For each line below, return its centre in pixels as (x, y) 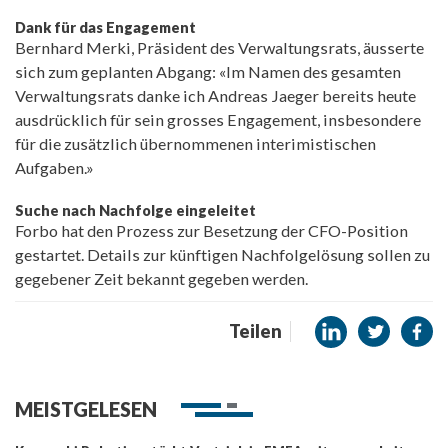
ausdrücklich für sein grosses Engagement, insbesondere (218, 119)
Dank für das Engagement (105, 27)
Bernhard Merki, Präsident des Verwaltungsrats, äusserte (219, 47)
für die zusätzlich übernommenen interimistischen (195, 143)
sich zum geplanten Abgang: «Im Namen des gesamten (208, 71)
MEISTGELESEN (86, 408)
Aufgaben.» (54, 167)
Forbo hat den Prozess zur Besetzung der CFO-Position (211, 230)
